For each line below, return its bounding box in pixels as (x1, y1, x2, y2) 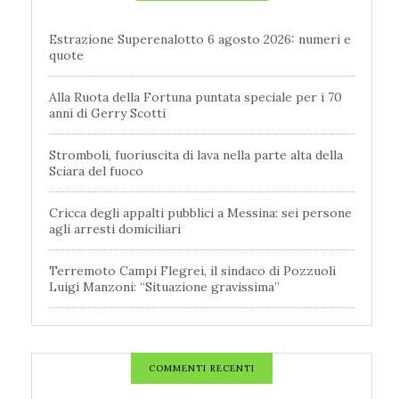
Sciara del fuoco (49, 162, 143, 179)
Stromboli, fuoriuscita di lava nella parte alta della (49, 146, 343, 163)
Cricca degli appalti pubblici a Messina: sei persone (49, 204, 352, 221)
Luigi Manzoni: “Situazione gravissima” (49, 278, 280, 295)
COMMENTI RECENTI (149, 362, 255, 374)
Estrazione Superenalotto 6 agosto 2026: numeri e (49, 30, 351, 47)
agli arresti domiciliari (49, 220, 181, 237)
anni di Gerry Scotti (49, 104, 166, 121)
